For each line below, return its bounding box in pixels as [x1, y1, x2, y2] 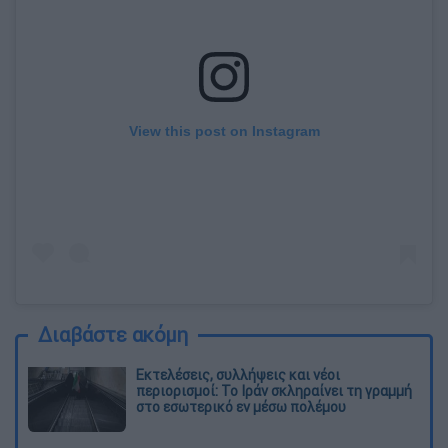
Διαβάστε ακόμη [38, 321, 188, 347]
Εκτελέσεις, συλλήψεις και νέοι [136, 365, 340, 384]
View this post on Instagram [128, 123, 320, 140]
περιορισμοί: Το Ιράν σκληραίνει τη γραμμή [136, 381, 412, 400]
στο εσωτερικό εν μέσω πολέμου [136, 397, 346, 416]
